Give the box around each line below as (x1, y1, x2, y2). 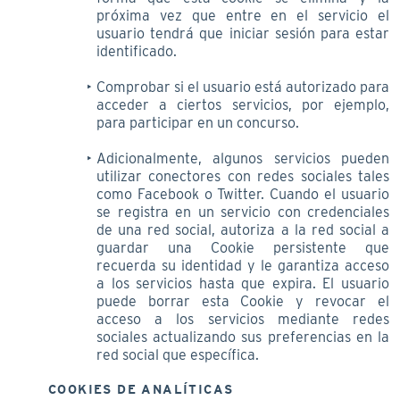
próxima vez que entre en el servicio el (96, 6, 389, 24)
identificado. (96, 42, 177, 60)
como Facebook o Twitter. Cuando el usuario (96, 185, 389, 203)
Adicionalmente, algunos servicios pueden (96, 149, 389, 167)
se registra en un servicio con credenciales (96, 203, 389, 221)
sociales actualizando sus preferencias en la (96, 328, 389, 346)
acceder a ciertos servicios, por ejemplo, (96, 96, 389, 113)
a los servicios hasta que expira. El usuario (96, 274, 389, 292)
